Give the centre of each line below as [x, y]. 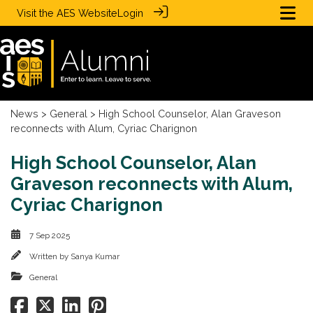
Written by [50, 256]
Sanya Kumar [95, 256]
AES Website [87, 13]
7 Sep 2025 [50, 235]
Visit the [37, 13]
